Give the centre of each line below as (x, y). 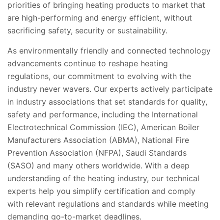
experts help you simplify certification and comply (101, 191)
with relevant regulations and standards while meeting (108, 204)
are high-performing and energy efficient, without (100, 17)
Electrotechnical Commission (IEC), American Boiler (103, 127)
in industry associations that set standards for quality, (107, 101)
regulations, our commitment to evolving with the (99, 76)
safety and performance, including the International (103, 114)
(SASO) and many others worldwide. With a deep (98, 165)
